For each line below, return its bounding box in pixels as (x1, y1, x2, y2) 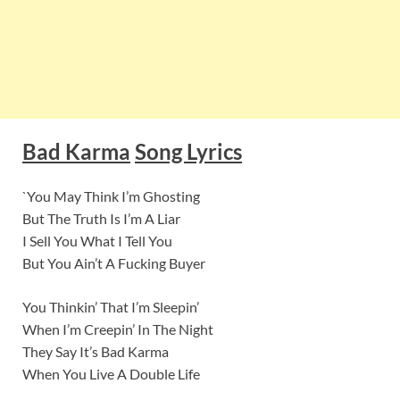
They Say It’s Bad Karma (22, 342, 169, 360)
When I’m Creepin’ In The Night (22, 320, 213, 337)
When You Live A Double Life (22, 364, 200, 382)
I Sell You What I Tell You (22, 231, 172, 249)
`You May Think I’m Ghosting (22, 187, 200, 204)
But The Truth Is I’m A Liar (22, 209, 180, 227)
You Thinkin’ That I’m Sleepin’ (22, 297, 199, 315)
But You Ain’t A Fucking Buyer (22, 254, 205, 271)
